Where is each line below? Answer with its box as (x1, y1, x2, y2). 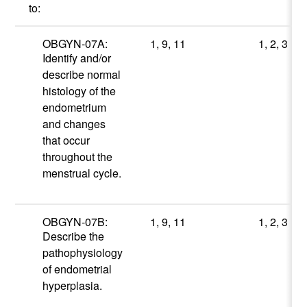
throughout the (42, 149, 113, 165)
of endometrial (42, 261, 112, 278)
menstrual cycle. (42, 165, 122, 182)
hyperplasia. (42, 278, 103, 294)
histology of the (42, 83, 116, 99)
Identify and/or (42, 50, 112, 66)
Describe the (42, 228, 105, 245)
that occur (42, 132, 90, 149)
